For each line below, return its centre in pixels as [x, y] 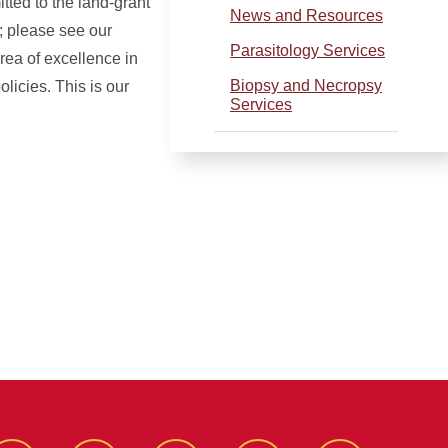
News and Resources [306, 15]
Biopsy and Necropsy [306, 85]
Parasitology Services [307, 50]
